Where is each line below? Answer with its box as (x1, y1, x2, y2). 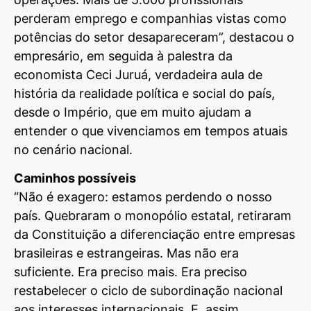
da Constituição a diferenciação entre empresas (14, 226, 295, 242)
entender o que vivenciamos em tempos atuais (14, 123, 287, 138)
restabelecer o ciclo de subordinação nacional (14, 283, 283, 298)
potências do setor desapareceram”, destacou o (14, 29, 294, 44)
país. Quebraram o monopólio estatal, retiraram (14, 208, 292, 223)
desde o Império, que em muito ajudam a (14, 104, 251, 119)
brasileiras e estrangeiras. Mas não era (14, 245, 239, 260)
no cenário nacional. (14, 142, 133, 157)
